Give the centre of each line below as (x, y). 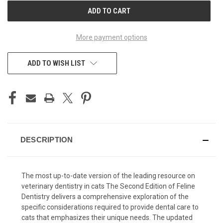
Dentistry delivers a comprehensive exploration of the (105, 196)
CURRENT (22, 7)
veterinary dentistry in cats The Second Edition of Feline (108, 186)
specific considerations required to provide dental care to (110, 207)
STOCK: (18, 17)
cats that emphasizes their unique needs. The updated (107, 217)
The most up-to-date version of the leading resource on (108, 175)
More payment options (111, 37)
